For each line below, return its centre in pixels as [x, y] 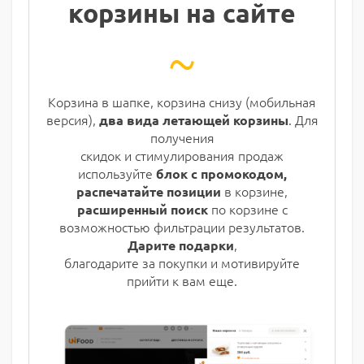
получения [182, 138]
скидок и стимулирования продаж [182, 156]
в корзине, [254, 191]
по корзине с [249, 209]
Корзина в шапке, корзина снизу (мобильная [182, 102]
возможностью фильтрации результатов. [182, 227]
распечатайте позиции [149, 192]
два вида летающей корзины [193, 120]
